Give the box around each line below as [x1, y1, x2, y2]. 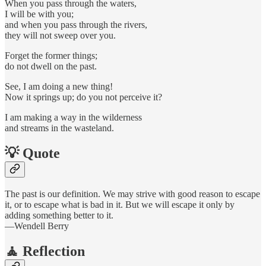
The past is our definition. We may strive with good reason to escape [5, 189, 260, 199]
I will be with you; [5, 8, 74, 19]
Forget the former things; [5, 50, 97, 61]
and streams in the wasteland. [5, 122, 114, 133]
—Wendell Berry [5, 221, 69, 232]
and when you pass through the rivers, [5, 19, 147, 30]
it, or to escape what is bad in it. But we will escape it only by [5, 199, 235, 210]
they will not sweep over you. [5, 30, 116, 40]
